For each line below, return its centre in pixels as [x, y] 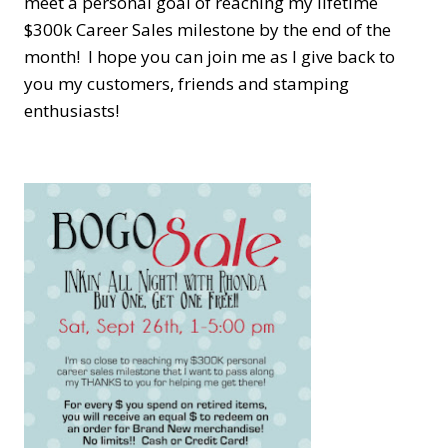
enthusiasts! [71, 110]
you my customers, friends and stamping [186, 83]
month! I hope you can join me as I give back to [209, 56]
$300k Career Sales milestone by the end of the [207, 29]
